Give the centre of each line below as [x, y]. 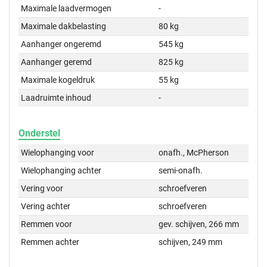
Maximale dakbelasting [64, 27]
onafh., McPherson [194, 153]
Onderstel [39, 133]
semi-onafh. [181, 171]
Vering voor [42, 189]
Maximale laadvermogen [66, 9]
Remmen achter [50, 242]
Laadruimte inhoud [56, 98]
